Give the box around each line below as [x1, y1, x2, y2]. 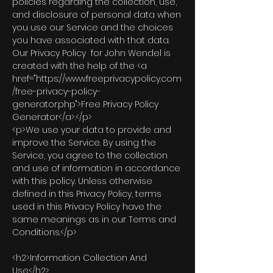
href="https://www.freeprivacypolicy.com [12, 73, 182, 85]
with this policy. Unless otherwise [12, 175, 152, 187]
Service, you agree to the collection [12, 149, 168, 161]
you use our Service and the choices [12, 21, 173, 34]
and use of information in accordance [12, 162, 180, 174]
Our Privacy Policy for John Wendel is [12, 47, 171, 59]
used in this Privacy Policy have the [12, 200, 161, 213]
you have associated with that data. [12, 34, 169, 46]
